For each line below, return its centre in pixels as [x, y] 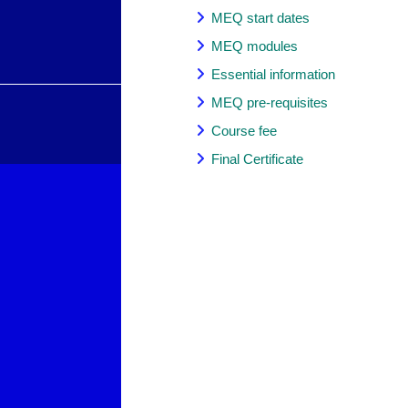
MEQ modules [255, 46]
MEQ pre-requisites [270, 103]
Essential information [274, 75]
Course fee [245, 131]
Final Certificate [258, 159]
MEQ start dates [261, 18]
